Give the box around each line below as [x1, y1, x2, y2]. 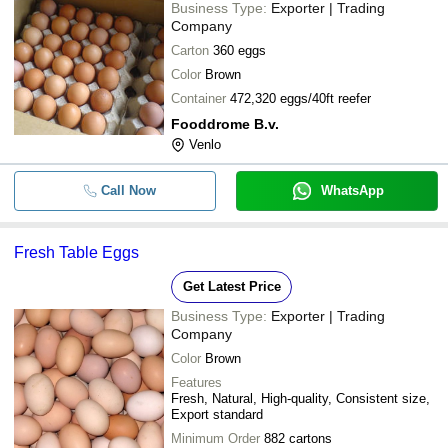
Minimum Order [171, 430, 260, 446]
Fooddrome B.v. [171, 115, 279, 132]
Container [171, 90, 226, 106]
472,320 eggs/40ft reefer [230, 90, 371, 106]
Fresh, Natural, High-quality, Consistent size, [171, 390, 430, 406]
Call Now [100, 182, 156, 198]
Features [171, 374, 222, 390]
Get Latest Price [182, 278, 281, 294]
